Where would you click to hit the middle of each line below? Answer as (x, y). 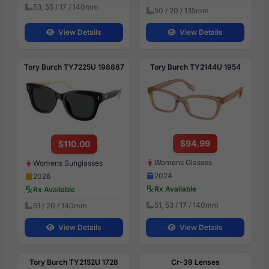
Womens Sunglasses (68, 163)
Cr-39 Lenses (195, 262)
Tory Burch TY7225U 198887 (74, 67)
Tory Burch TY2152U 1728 (74, 262)
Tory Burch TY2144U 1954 (195, 67)
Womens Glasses (183, 163)
